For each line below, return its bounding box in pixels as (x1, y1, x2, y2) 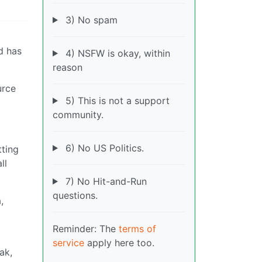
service (53, 236, 84, 249)
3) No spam (62, 13, 118, 26)
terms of (119, 222, 156, 235)
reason (53, 61, 82, 73)
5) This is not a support (62, 94, 170, 106)
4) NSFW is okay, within (62, 47, 170, 59)
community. (53, 108, 104, 120)
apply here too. (84, 236, 154, 249)
